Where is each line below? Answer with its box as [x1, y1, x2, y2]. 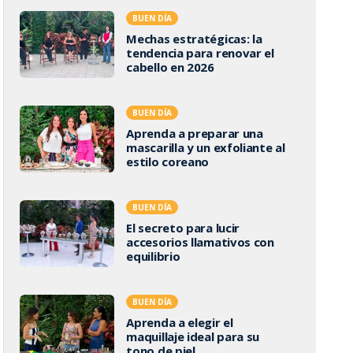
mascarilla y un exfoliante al [126, 139, 285, 155]
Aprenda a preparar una [126, 124, 263, 141]
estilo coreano [126, 153, 210, 169]
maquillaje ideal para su [126, 328, 260, 344]
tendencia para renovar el [126, 44, 274, 61]
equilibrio [126, 247, 180, 264]
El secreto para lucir [126, 219, 240, 236]
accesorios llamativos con [126, 233, 274, 250]
